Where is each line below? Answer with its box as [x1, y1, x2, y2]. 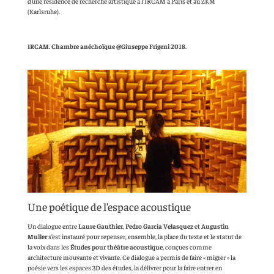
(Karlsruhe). [27, 7, 60, 15]
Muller [27, 232, 47, 241]
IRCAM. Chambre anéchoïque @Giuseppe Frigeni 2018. [27, 42, 187, 50]
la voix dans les [27, 243, 70, 251]
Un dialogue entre [27, 222, 78, 231]
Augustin [201, 222, 229, 231]
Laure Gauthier [78, 222, 123, 231]
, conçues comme [162, 243, 212, 251]
